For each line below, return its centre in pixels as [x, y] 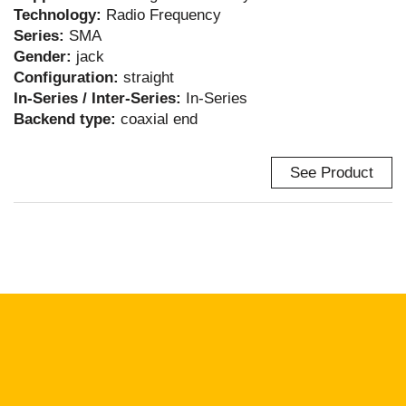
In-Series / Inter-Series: [100, 98]
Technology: [60, 15]
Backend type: [67, 119]
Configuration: [68, 77]
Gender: [45, 57]
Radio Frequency [164, 15]
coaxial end [159, 119]
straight [149, 77]
